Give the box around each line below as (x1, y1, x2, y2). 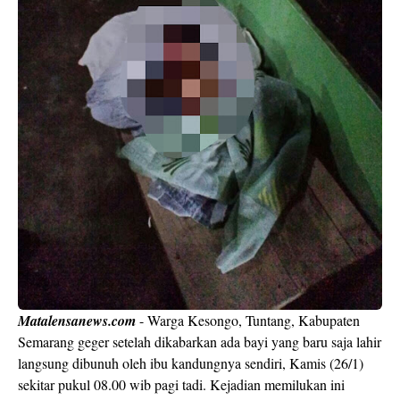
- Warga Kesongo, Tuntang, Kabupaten (136, 311, 360, 329)
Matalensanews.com (18, 311, 136, 330)
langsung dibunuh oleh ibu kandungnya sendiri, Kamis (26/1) (18, 354, 363, 372)
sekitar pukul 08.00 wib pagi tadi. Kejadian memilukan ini (18, 375, 345, 394)
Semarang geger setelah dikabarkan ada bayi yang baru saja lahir (18, 332, 381, 351)
